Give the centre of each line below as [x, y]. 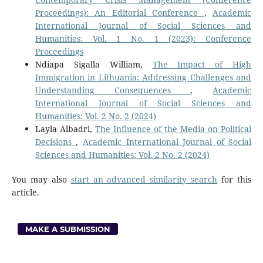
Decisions [55, 141]
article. [25, 192]
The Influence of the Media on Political [173, 129]
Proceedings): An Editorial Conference [119, 12]
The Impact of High [202, 64]
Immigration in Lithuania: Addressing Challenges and [143, 77]
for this [235, 179]
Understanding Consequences [113, 90]
